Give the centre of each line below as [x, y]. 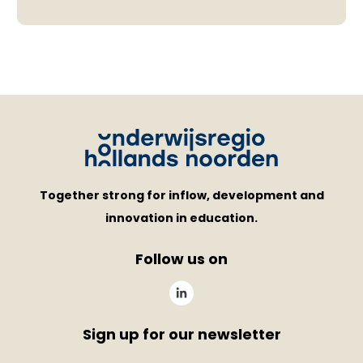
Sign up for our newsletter [181, 335]
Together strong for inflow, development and [181, 195]
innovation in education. [181, 218]
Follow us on [181, 258]
